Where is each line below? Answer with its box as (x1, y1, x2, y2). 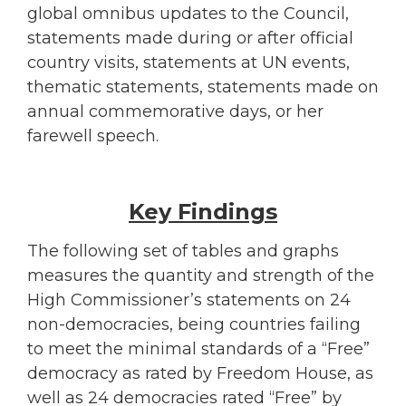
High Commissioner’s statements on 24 (27, 289, 351, 310)
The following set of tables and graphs (27, 240, 339, 261)
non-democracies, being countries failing (27, 314, 361, 334)
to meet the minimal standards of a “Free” (27, 338, 370, 359)
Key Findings (129, 198, 277, 225)
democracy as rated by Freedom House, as (27, 362, 373, 383)
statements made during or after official (27, 28, 353, 49)
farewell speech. (27, 126, 159, 147)
